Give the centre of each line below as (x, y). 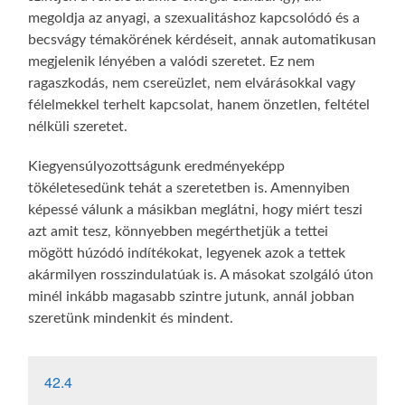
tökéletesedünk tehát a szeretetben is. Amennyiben (189, 188)
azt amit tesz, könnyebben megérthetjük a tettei (179, 231)
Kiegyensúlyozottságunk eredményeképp (157, 166)
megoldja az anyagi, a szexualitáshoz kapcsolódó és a (194, 18)
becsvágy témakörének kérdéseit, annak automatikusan (202, 39)
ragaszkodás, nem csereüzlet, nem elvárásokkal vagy (192, 83)
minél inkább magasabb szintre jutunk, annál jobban (192, 296)
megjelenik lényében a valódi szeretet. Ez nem (172, 61)
